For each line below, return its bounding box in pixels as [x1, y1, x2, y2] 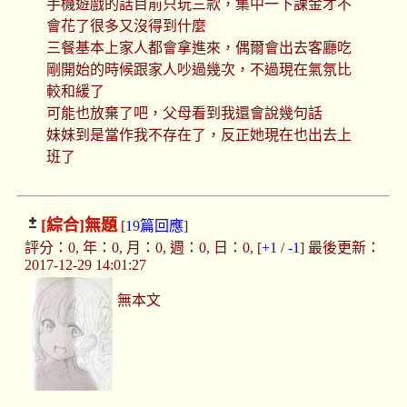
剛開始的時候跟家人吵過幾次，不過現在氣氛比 [45, 62, 352, 78]
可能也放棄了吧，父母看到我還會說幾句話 [45, 105, 323, 122]
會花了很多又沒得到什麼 [45, 18, 206, 35]
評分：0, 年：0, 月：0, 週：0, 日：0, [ [24, 240, 262, 256]
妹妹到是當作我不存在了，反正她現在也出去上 [45, 127, 352, 144]
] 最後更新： [299, 240, 381, 256]
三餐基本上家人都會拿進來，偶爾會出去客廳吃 [45, 40, 352, 56]
